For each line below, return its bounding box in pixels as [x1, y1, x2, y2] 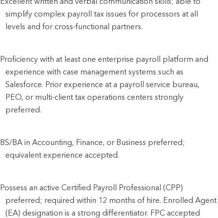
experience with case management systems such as [5, 67, 184, 76]
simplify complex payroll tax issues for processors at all [5, 9, 199, 18]
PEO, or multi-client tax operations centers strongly [5, 92, 184, 102]
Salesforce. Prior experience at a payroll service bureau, [5, 79, 200, 89]
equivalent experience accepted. [5, 150, 120, 160]
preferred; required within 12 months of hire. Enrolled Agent [5, 195, 217, 205]
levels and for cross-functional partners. [5, 21, 143, 31]
